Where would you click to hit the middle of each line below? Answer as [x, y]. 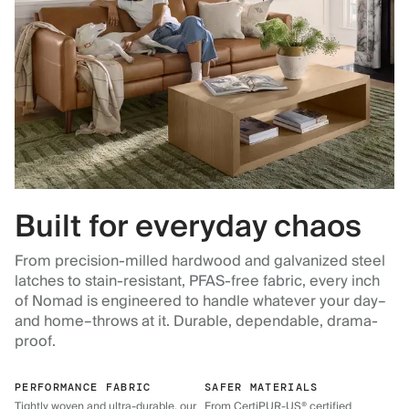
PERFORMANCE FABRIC [83, 388]
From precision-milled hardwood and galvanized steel [200, 262]
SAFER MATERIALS [262, 388]
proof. [35, 342]
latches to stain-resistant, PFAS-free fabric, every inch [197, 282]
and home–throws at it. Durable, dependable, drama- [196, 322]
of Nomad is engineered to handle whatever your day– [200, 302]
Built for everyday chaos [188, 227]
